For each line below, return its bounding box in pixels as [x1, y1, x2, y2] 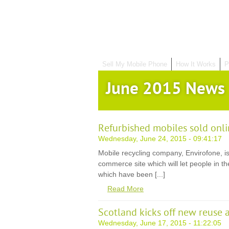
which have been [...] [98, 170, 165, 178]
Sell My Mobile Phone [102, 60, 167, 68]
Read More [107, 185, 144, 193]
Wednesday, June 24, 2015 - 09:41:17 [98, 134, 222, 143]
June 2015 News [106, 79, 225, 99]
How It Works [176, 60, 216, 68]
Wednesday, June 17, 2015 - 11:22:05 [98, 219, 221, 227]
